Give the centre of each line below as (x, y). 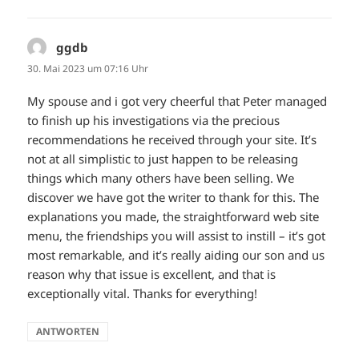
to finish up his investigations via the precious (154, 120)
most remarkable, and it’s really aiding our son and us (176, 254)
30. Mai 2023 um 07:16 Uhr (88, 68)
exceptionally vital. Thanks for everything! (143, 293)
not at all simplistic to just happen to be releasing (163, 158)
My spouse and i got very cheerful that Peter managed (177, 101)
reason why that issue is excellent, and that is (152, 274)
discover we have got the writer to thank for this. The (173, 197)
